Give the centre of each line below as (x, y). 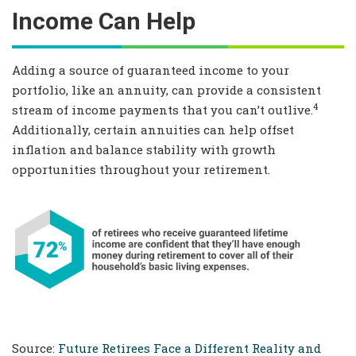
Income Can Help (104, 21)
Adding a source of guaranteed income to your (151, 70)
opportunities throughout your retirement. (141, 170)
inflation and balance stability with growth (144, 150)
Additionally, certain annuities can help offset (153, 130)
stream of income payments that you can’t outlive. (163, 110)
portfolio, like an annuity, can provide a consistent (166, 90)
